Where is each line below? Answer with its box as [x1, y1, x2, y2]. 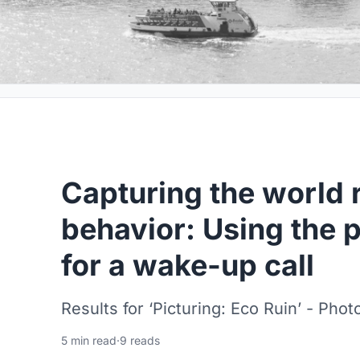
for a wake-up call [61, 247, 314, 283]
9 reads [120, 333, 160, 347]
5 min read [61, 333, 117, 347]
